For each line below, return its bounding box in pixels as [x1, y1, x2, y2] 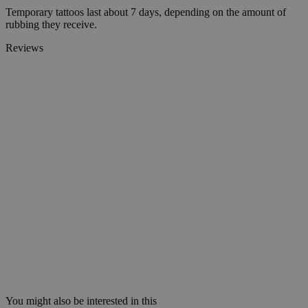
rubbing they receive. [5, 19, 97, 31]
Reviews [5, 42, 43, 54]
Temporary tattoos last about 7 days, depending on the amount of [5, 6, 286, 19]
